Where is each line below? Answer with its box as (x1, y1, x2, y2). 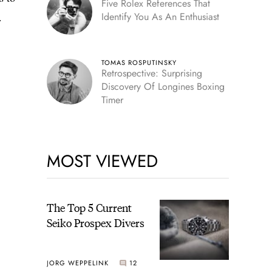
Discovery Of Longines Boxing (101, 79, 225, 93)
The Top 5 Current (46, 199, 132, 215)
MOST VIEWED (46, 148, 158, 174)
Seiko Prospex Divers (46, 214, 144, 230)
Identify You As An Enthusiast (101, 9, 219, 24)
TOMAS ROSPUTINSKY (101, 57, 177, 67)
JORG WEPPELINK (46, 258, 109, 268)
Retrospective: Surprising (101, 66, 202, 80)
